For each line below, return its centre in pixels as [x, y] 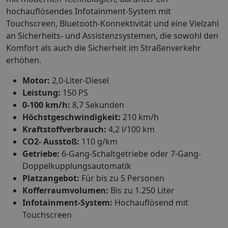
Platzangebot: [51, 178]
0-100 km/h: [46, 105]
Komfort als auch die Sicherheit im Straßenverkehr [104, 48]
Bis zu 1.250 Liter [141, 190]
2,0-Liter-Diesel [79, 80]
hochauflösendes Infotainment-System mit [89, 11]
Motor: [36, 80]
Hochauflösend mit [150, 202]
